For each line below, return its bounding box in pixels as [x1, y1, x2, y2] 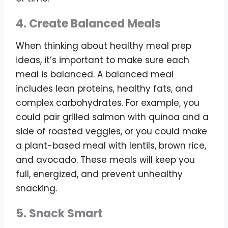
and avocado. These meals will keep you [16, 153, 195, 166]
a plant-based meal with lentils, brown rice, [16, 139, 207, 152]
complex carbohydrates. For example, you [16, 96, 200, 109]
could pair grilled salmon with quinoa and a [16, 110, 209, 123]
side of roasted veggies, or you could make [16, 125, 208, 137]
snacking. [16, 182, 58, 194]
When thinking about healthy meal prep [16, 39, 192, 52]
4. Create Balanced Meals [16, 15, 161, 32]
